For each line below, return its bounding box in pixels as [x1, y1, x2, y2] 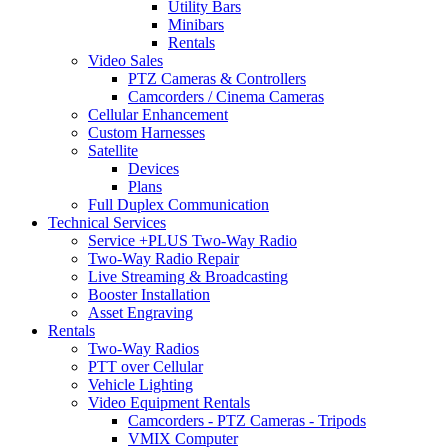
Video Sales [88, 52, 163, 70]
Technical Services [48, 214, 166, 232]
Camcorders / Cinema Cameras [128, 88, 324, 106]
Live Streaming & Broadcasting [88, 268, 288, 286]
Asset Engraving [88, 304, 193, 322]
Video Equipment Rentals [88, 394, 250, 412]
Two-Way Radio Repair [88, 250, 239, 268]
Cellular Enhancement [88, 106, 228, 124]
